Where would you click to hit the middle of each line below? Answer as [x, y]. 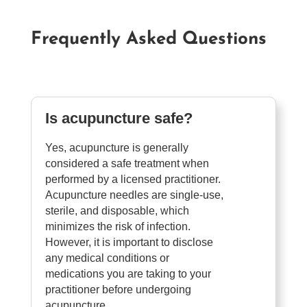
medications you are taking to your [128, 273]
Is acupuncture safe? [119, 118]
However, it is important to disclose [129, 242]
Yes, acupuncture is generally [116, 147]
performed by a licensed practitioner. [133, 179]
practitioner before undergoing [118, 289]
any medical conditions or [107, 258]
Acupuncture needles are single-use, [134, 195]
